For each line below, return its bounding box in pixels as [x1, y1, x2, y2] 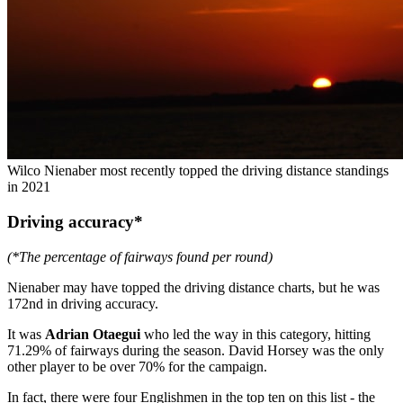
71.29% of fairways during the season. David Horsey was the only [7, 342, 384, 358]
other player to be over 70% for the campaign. [7, 358, 267, 374]
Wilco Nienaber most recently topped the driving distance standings [7, 163, 389, 179]
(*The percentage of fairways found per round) [7, 248, 273, 264]
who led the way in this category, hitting [140, 326, 371, 342]
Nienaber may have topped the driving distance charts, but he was [7, 279, 380, 295]
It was [7, 326, 45, 342]
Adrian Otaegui [45, 326, 140, 342]
